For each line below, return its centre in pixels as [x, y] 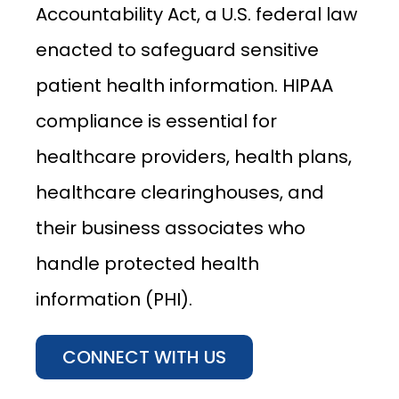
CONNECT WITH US [144, 357]
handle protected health [147, 264]
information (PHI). [114, 299]
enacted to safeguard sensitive [177, 50]
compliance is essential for [156, 121]
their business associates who [171, 228]
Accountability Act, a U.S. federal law [196, 14]
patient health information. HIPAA [184, 85]
